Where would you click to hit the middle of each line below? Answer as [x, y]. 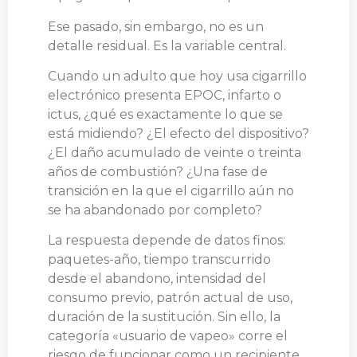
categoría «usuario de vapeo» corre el [168, 336]
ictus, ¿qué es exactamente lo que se [165, 115]
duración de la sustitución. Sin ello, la [164, 317]
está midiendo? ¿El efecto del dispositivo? [178, 134]
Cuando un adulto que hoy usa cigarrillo [177, 76]
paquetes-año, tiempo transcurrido [159, 260]
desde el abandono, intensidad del [157, 279]
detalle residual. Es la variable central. [167, 45]
